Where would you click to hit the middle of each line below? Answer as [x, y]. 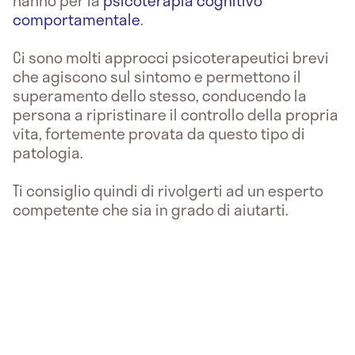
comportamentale [76, 19]
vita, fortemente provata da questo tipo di [159, 133]
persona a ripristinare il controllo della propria [176, 114]
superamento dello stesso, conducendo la [160, 95]
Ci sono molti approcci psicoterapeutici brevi [171, 57]
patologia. [50, 152]
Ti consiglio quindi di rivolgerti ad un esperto [168, 190]
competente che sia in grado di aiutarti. [152, 209]
